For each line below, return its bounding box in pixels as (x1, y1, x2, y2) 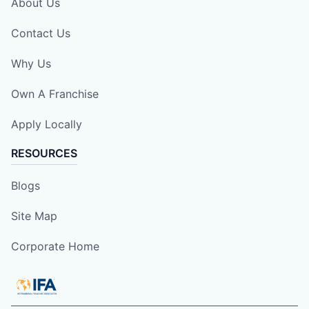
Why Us (11, 56, 51, 70)
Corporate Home (11, 239, 99, 253)
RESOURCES (11, 146, 77, 160)
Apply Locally (11, 117, 82, 131)
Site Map (11, 208, 57, 223)
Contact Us (11, 26, 70, 40)
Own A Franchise (11, 86, 99, 101)
